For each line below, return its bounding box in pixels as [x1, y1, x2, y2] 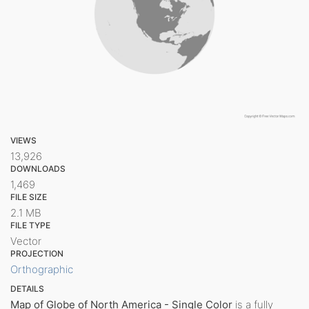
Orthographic [10, 262, 73, 276]
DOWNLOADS [10, 163, 66, 174]
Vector [10, 234, 41, 248]
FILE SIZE [10, 191, 47, 202]
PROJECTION [10, 248, 63, 259]
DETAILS [10, 283, 44, 294]
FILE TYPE [10, 219, 50, 230]
